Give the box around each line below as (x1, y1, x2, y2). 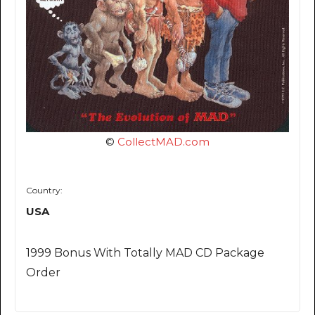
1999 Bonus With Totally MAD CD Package (26, 245, 264, 259)
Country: (26, 184, 63, 195)
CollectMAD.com (117, 134, 210, 148)
